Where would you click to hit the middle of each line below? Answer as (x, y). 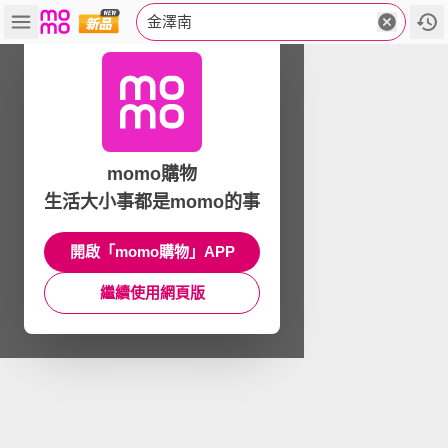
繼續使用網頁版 (152, 292)
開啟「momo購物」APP (152, 251)
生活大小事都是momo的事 (152, 202)
